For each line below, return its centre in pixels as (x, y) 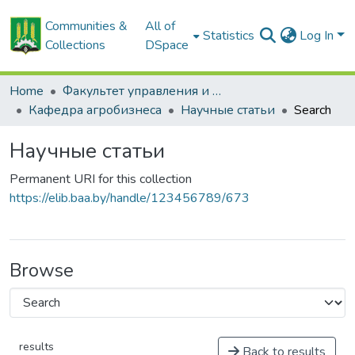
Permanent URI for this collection (101, 179)
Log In (319, 36)
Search (313, 110)
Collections (76, 45)
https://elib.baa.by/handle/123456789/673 (130, 198)
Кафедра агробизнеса (95, 110)
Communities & (87, 26)
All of (160, 26)
